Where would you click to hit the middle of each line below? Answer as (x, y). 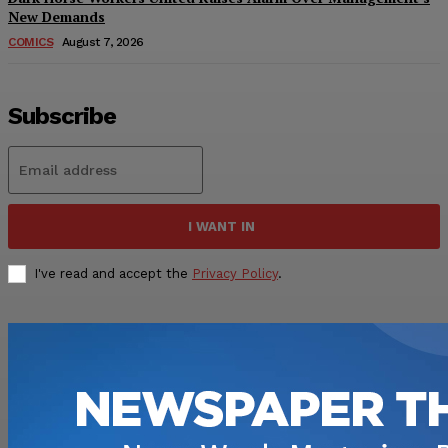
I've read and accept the (113, 273)
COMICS (30, 41)
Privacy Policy (235, 273)
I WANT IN (221, 226)
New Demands (56, 16)
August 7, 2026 (102, 41)
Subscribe (62, 115)
